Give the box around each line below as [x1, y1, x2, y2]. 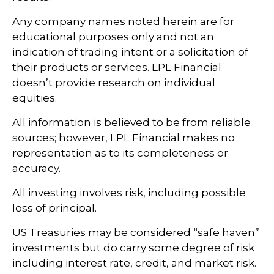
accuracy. [12, 161, 61, 174]
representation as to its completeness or [12, 146, 228, 159]
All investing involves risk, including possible [12, 186, 246, 199]
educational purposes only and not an [12, 30, 214, 43]
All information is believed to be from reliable [12, 116, 251, 128]
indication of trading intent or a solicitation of [12, 45, 248, 58]
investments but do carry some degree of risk [12, 241, 254, 254]
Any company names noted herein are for [12, 15, 234, 28]
